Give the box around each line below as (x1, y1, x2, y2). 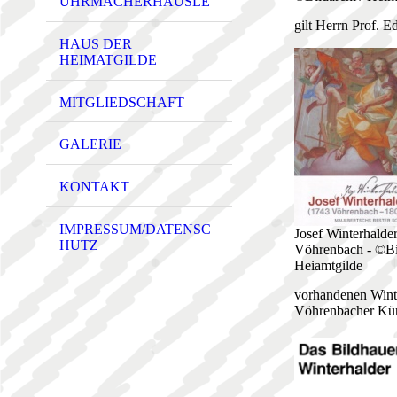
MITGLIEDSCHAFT (59, 94, 184, 110)
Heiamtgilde (294, 258, 362, 274)
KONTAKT (59, 179, 129, 195)
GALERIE (59, 136, 121, 152)
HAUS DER (59, 35, 132, 51)
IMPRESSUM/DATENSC (59, 221, 211, 237)
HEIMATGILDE (59, 51, 157, 67)
